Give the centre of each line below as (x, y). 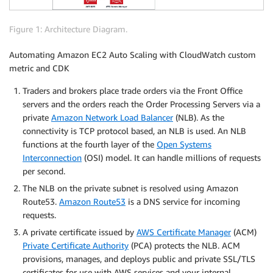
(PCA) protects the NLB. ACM (184, 245)
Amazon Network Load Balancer (112, 117)
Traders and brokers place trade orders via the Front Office (133, 90)
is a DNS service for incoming (183, 201)
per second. (44, 171)
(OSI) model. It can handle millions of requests (171, 157)
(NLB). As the (199, 117)
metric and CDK (39, 68)
